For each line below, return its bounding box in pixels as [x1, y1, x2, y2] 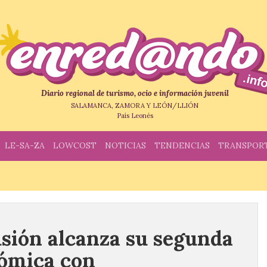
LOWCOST [53, 140, 97, 151]
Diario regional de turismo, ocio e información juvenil [41, 88, 229, 98]
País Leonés [116, 111, 153, 120]
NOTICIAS [105, 140, 146, 151]
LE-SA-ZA [5, 140, 45, 151]
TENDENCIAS [154, 140, 210, 151]
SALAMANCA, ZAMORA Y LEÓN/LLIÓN [71, 101, 198, 110]
